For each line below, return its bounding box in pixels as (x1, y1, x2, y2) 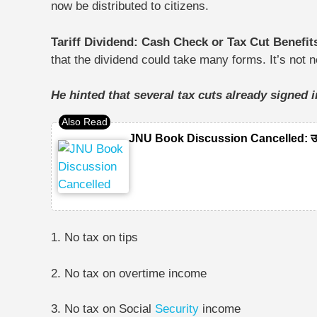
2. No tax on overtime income (51, 266, 207, 280)
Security (155, 302, 199, 316)
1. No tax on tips (51, 231, 138, 244)
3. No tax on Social (51, 302, 155, 316)
